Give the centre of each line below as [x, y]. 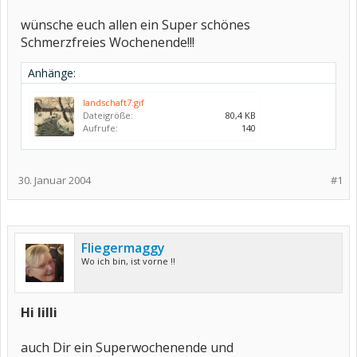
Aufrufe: [100, 128]
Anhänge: [52, 73]
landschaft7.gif [114, 102]
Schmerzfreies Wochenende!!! [108, 42]
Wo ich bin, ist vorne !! [128, 261]
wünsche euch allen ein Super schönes [135, 25]
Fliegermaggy [123, 248]
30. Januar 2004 [55, 180]
